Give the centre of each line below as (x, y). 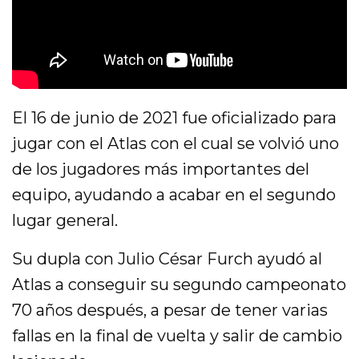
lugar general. (65, 220)
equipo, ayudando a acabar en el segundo (174, 194)
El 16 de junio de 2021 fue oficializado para (175, 117)
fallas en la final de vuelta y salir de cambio (177, 335)
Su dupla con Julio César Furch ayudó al (167, 258)
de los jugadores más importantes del (161, 169)
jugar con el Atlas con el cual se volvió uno (176, 143)
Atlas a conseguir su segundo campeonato (179, 284)
